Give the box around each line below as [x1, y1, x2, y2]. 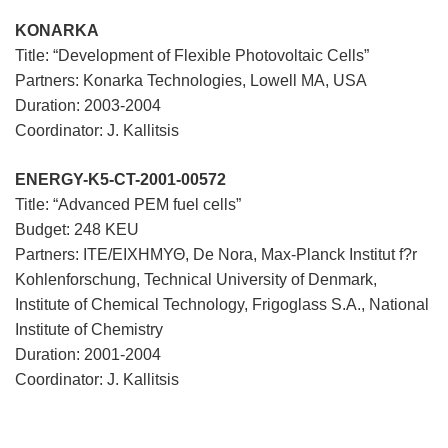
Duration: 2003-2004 [15, 96, 161, 114]
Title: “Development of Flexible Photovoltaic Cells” [15, 46, 369, 64]
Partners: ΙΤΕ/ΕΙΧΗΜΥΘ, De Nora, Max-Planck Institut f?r [15, 245, 417, 263]
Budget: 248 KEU [15, 220, 139, 238]
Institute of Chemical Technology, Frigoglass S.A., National [15, 295, 429, 313]
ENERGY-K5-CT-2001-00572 [15, 170, 226, 188]
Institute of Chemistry [15, 320, 163, 338]
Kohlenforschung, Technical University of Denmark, [15, 270, 377, 288]
